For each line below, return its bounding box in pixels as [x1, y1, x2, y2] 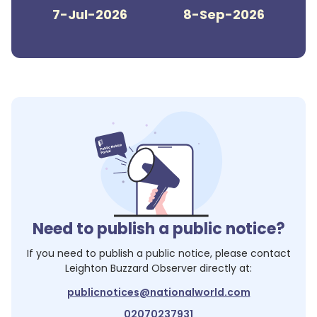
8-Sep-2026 [183, 6, 265, 23]
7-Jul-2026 [52, 6, 127, 23]
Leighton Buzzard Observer [65, 261, 197, 275]
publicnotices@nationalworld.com [67, 285, 250, 299]
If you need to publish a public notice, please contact [26, 246, 291, 260]
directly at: [197, 261, 252, 275]
